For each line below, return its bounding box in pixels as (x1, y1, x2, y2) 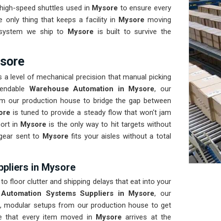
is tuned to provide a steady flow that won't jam (13, 108, 172, 117)
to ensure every (118, 3, 172, 13)
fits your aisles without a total (68, 132, 172, 141)
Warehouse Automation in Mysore (29, 84, 155, 94)
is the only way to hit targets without (49, 120, 172, 129)
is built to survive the (93, 27, 171, 37)
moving (147, 15, 171, 25)
